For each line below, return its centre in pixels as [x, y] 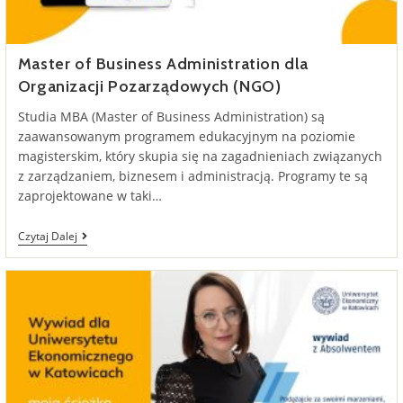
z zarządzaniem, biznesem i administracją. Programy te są [193, 175]
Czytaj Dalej [47, 236]
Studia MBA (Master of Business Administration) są [171, 116]
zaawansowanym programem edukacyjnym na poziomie [186, 136]
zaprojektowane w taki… [90, 195]
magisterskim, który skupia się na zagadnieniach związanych [200, 156]
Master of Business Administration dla [163, 63]
